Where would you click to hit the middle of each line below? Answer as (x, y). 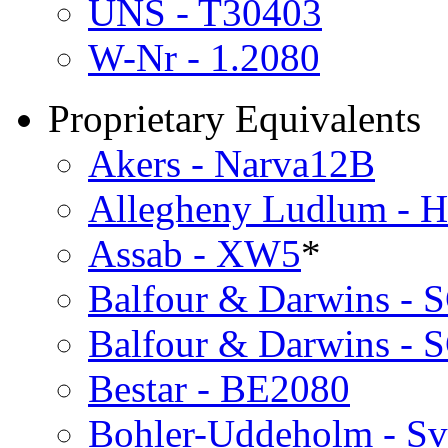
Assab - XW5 (194, 253)
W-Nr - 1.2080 (204, 57)
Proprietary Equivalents (234, 118)
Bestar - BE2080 (219, 388)
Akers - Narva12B (231, 163)
